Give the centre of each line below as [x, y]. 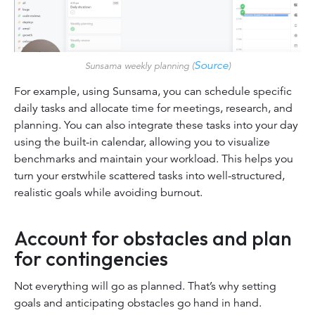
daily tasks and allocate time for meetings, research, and [153, 108]
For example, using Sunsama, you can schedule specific [153, 91]
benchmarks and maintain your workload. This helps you [154, 159]
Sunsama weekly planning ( [139, 65]
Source [211, 65]
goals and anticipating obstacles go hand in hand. [139, 303]
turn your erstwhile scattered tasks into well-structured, [149, 175]
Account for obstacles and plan [153, 238]
